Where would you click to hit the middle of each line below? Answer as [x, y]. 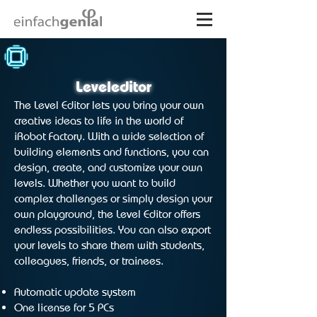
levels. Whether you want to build [95, 183]
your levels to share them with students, [109, 245]
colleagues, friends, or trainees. [89, 261]
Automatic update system [75, 292]
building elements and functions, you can [111, 152]
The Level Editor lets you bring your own [109, 105]
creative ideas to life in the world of [99, 121]
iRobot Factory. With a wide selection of [109, 136]
